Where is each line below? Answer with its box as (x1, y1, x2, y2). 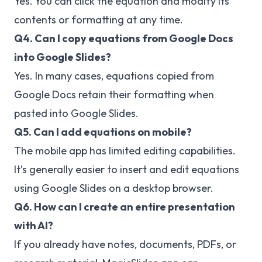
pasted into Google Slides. (14, 106, 139, 120)
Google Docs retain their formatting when (14, 87, 214, 101)
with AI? (14, 218, 53, 232)
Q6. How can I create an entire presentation (14, 199, 235, 213)
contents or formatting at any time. (14, 12, 183, 26)
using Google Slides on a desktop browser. (14, 181, 213, 195)
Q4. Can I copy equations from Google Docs (14, 31, 233, 45)
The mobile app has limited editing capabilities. (14, 143, 236, 157)
